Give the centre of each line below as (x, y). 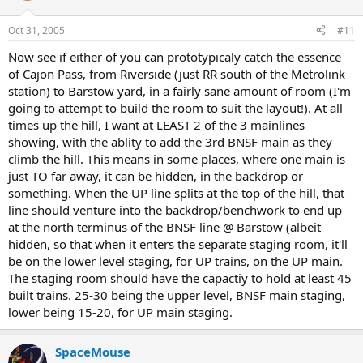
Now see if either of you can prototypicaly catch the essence (175, 56)
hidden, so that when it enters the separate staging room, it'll (178, 243)
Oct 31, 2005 (36, 30)
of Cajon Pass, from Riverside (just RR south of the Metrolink (177, 73)
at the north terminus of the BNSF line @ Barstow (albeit (164, 226)
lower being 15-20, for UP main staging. (120, 312)
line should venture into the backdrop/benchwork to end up (175, 209)
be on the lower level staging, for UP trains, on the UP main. (175, 261)
